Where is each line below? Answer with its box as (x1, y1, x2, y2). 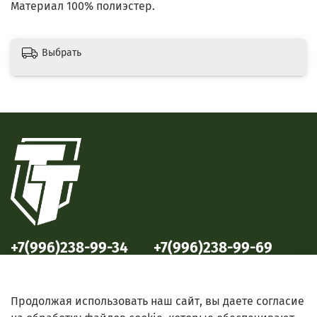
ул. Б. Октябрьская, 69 (154, 260, 235, 270)
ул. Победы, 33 (11, 260, 65, 270)
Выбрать (42, 47, 81, 59)
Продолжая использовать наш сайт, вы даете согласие (11, 294, 304, 309)
